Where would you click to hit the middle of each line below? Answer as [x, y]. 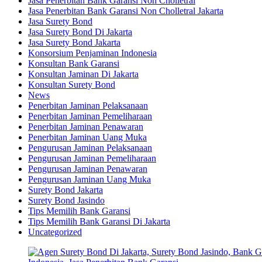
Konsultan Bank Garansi [74, 63]
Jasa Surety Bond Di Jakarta [80, 32]
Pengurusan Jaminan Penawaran [88, 168]
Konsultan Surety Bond [72, 84]
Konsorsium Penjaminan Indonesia [92, 53]
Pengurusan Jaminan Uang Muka [89, 179]
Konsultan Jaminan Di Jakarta [83, 74]
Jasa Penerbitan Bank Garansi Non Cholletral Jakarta [126, 11]
